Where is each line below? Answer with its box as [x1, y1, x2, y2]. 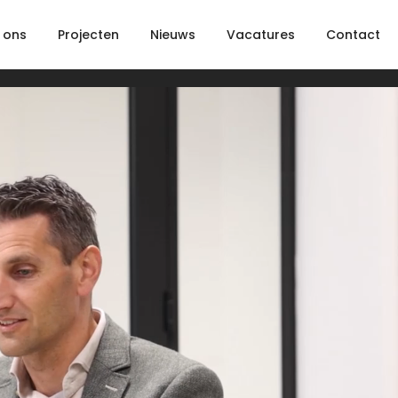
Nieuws [150, 26, 195, 44]
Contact [326, 26, 380, 44]
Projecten [58, 26, 119, 44]
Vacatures [227, 26, 295, 44]
